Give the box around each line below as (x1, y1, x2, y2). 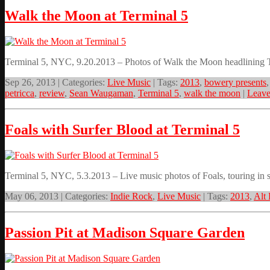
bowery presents (204, 77, 266, 88)
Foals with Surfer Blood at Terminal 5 (5, 122, 240, 138)
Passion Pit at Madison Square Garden (5, 224, 245, 240)
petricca (5, 88, 34, 99)
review (39, 88, 64, 99)
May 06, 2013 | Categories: (5, 190, 110, 201)
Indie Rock (110, 190, 152, 201)
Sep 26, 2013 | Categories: (5, 77, 107, 88)
